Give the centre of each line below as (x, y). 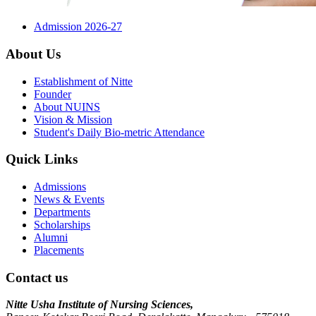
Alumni (51, 237)
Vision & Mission (73, 119)
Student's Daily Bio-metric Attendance (119, 132)
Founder (53, 94)
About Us (33, 54)
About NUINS (67, 107)
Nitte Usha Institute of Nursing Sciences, (99, 305)
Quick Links (42, 159)
